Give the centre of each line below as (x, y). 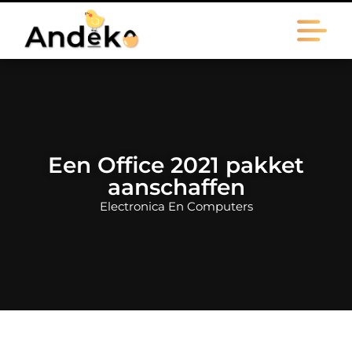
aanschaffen (176, 187)
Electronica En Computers (176, 206)
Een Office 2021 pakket (176, 165)
